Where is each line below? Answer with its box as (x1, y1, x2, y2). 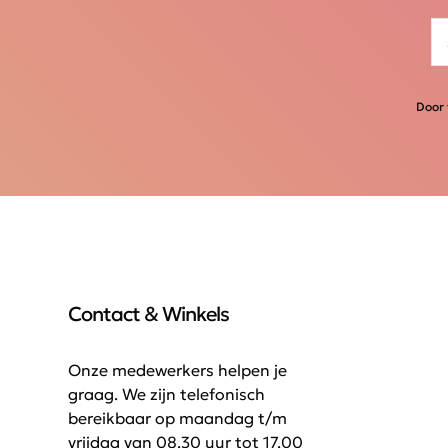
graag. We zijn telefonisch (68, 384, 265, 404)
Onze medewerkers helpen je (68, 360, 287, 380)
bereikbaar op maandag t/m (68, 408, 287, 428)
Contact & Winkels (68, 301, 229, 327)
